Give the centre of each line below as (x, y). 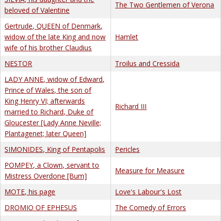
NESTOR (18, 63)
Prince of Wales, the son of (48, 90)
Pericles (128, 149)
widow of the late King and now (55, 37)
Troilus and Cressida (147, 63)
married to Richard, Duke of (49, 111)
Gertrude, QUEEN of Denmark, (54, 26)
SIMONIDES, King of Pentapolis (55, 149)
